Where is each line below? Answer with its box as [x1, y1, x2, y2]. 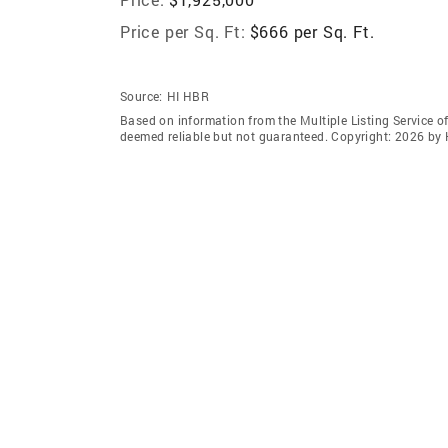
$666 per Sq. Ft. [249, 20, 375, 42]
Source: [120, 87, 163, 104]
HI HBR [166, 87, 210, 104]
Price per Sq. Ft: [120, 20, 246, 42]
